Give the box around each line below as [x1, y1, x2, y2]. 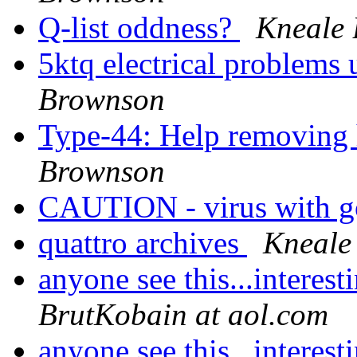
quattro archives [38, 226, 247, 261]
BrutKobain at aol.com [38, 297, 328, 332]
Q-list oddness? [38, 10, 240, 45]
